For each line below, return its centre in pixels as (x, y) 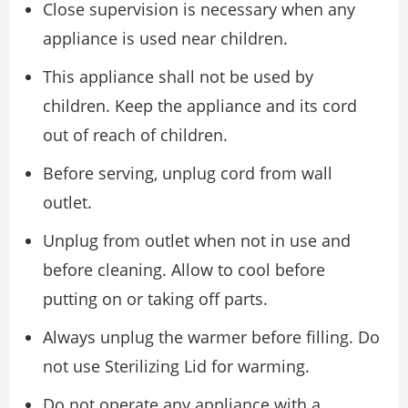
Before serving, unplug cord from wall (188, 173)
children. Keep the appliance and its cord (200, 106)
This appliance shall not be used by (178, 76)
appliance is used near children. (165, 38)
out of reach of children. (135, 135)
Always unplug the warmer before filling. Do (211, 337)
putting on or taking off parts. (155, 299)
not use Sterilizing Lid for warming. (176, 366)
